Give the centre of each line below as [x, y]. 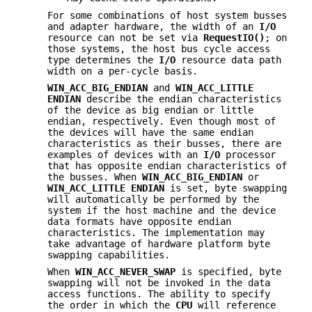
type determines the [103, 60]
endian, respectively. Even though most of [162, 122]
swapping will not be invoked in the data [159, 283]
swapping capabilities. [109, 255]
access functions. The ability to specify [159, 294]
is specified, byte [228, 272]
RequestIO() [234, 37]
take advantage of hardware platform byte [159, 244]
